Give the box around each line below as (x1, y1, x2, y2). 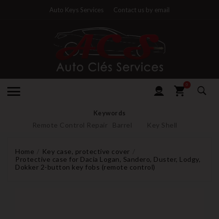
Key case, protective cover (42, 147, 130, 155)
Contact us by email (113, 6, 170, 14)
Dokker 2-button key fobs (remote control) (15, 162, 155, 171)
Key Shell (147, 120, 177, 129)
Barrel (112, 120, 132, 129)
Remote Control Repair (32, 120, 108, 129)
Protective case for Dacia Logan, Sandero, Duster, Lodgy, (15, 154, 200, 163)
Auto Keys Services (49, 6, 104, 14)
